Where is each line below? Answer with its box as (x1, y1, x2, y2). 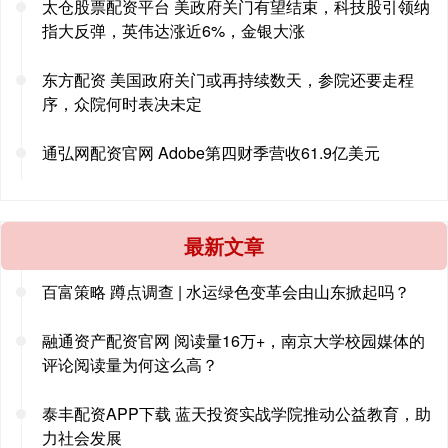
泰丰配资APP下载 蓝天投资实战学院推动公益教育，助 (42, 402, 431, 426)
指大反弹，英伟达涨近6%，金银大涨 (42, 19, 305, 43)
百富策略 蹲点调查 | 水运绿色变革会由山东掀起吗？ (42, 280, 410, 304)
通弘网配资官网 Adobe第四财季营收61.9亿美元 (42, 141, 380, 165)
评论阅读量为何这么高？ (42, 353, 218, 377)
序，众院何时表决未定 (42, 92, 202, 116)
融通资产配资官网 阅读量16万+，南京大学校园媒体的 (42, 329, 425, 353)
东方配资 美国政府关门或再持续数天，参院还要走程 (42, 68, 414, 92)
